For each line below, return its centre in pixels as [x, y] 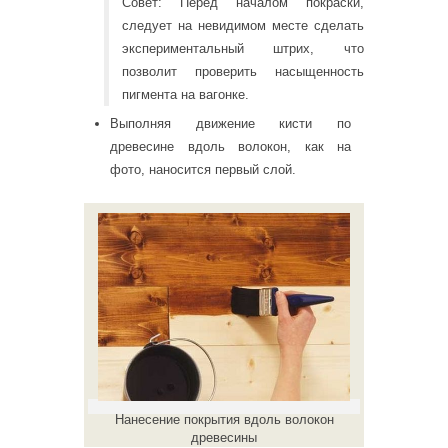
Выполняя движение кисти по [230, 124]
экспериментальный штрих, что [242, 48]
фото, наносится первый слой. [203, 170]
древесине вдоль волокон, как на [230, 147]
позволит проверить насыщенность [242, 71]
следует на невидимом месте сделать [242, 25]
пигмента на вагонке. [185, 94]
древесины [224, 437]
